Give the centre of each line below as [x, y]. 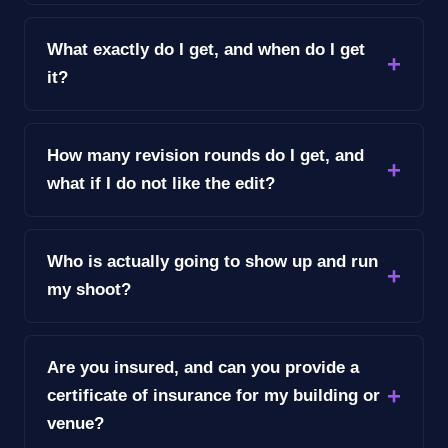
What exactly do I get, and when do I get [206, 49]
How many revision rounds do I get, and [205, 155]
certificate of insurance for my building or [213, 395]
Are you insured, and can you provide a [203, 367]
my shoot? [89, 289]
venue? [75, 423]
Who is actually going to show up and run [212, 261]
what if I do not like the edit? [161, 183]
